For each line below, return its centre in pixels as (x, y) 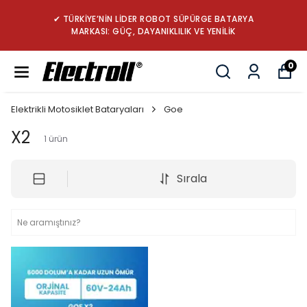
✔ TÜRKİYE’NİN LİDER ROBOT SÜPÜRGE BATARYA (153, 19)
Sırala (192, 179)
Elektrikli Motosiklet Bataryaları (77, 109)
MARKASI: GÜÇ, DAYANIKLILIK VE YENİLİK (153, 31)
